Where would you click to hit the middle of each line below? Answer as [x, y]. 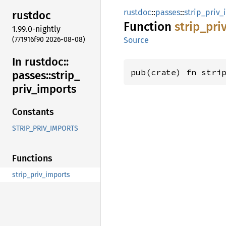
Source [136, 40]
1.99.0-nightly [36, 29]
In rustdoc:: [40, 62]
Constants [33, 112]
